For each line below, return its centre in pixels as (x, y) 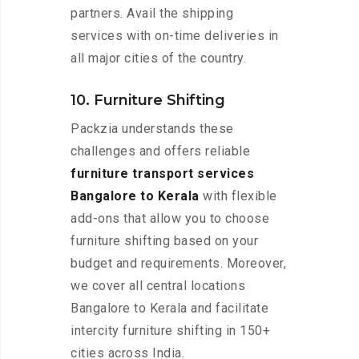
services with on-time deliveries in (175, 36)
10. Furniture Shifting (148, 101)
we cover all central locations (158, 286)
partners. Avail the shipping (152, 14)
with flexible (238, 196)
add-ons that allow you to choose (170, 219)
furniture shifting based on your (164, 241)
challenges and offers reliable (160, 151)
